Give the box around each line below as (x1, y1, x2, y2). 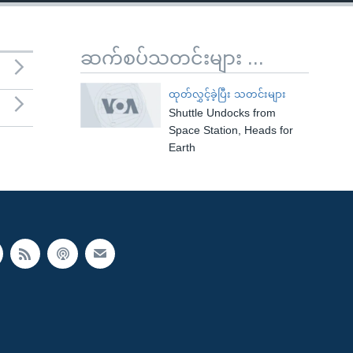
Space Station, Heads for (168, 124, 293, 136)
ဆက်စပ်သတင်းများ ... (80, 47, 264, 69)
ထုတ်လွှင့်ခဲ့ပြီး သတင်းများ (168, 88, 286, 100)
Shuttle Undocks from (168, 106, 276, 119)
